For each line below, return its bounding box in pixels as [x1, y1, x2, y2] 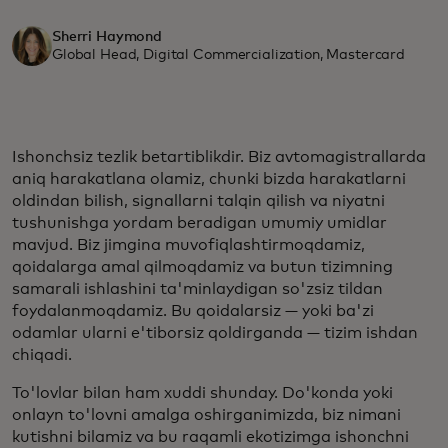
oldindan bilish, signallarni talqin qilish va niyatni [12, 193, 385, 210]
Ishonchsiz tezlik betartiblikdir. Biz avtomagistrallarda [12, 149, 426, 166]
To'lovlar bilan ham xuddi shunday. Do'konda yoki [12, 385, 393, 402]
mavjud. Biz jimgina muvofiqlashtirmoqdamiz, [12, 237, 365, 254]
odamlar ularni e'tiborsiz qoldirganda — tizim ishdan [12, 325, 418, 342]
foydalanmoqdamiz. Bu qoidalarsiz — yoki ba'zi [12, 303, 374, 320]
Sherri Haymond [52, 30, 163, 45]
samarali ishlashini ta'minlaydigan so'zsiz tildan [12, 281, 383, 298]
